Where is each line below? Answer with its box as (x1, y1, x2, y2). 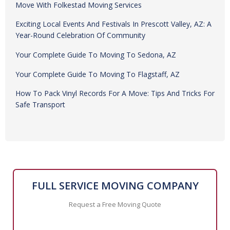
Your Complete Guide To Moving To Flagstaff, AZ (15, 104, 180, 113)
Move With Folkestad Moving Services (15, 34, 142, 44)
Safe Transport (15, 134, 65, 144)
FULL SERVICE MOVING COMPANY (31, 213, 199, 227)
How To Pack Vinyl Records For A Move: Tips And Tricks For (15, 123, 215, 132)
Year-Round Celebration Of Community (15, 65, 145, 74)
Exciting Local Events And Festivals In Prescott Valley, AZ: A (15, 53, 212, 63)
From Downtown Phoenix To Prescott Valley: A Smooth (15, 23, 201, 33)
